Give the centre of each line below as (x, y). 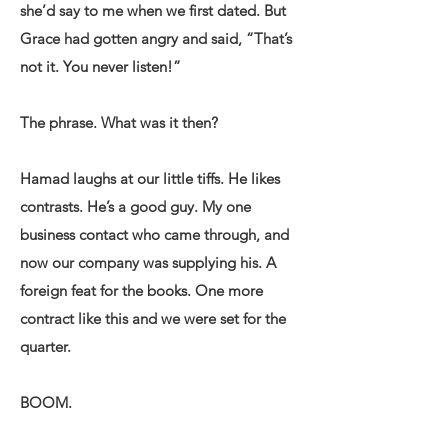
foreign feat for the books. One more (141, 290)
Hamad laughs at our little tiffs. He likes (150, 178)
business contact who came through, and (154, 234)
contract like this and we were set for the (153, 318)
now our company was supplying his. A (148, 262)
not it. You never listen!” (100, 66)
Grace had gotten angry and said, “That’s (156, 38)
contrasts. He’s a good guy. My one (135, 206)
